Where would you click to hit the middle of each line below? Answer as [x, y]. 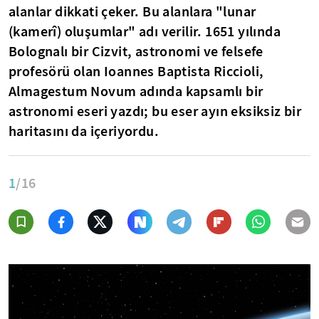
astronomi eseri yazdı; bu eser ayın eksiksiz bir [155, 111]
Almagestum [48, 91]
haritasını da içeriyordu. [84, 131]
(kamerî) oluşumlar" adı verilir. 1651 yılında [145, 31]
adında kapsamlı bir [200, 91]
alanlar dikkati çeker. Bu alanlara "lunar [132, 11]
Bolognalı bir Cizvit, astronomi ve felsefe [136, 51]
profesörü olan [56, 71]
